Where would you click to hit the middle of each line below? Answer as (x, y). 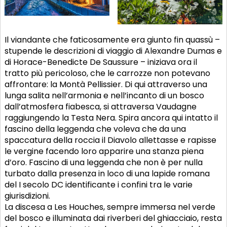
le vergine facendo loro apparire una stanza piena (104, 152)
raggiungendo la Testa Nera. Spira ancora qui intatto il (111, 118)
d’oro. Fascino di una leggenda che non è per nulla (104, 163)
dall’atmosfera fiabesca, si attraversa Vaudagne (101, 107)
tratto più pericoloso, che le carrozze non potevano (107, 73)
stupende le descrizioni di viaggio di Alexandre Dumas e (113, 51)
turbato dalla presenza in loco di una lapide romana (107, 174)
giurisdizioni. (27, 196)
